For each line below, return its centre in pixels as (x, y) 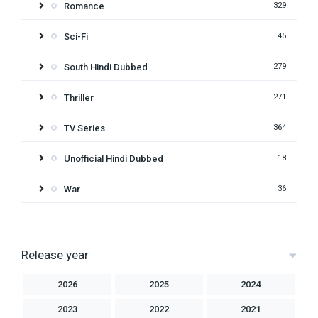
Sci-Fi (76, 36)
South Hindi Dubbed (106, 67)
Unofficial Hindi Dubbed (114, 158)
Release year (55, 254)
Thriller (79, 97)
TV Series (84, 128)
